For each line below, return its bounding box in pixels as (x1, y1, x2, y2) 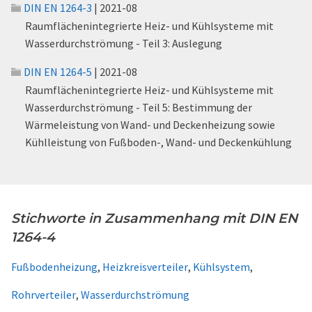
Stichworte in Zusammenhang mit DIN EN (11, 210, 297, 226)
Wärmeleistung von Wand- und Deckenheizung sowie (25, 118, 275, 132)
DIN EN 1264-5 (24, 65, 92, 79)
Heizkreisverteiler (102, 260, 188, 274)
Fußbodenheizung (11, 260, 97, 274)
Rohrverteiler (11, 288, 76, 302)
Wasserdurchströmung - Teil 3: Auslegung (25, 36, 222, 50)
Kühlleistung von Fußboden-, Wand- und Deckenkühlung (25, 135, 292, 149)
